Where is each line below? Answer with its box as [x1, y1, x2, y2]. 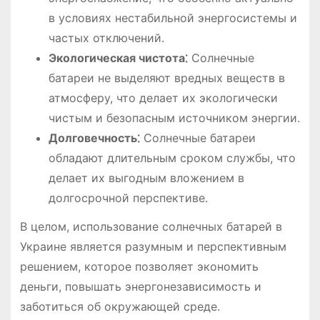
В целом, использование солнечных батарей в [19, 219, 282, 234]
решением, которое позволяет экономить [19, 259, 259, 274]
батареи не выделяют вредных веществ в [48, 70, 285, 85]
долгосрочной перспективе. [48, 190, 208, 205]
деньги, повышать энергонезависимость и [19, 279, 261, 294]
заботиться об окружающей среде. [19, 299, 220, 314]
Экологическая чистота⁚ [48, 50, 188, 65]
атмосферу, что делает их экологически [48, 90, 278, 105]
